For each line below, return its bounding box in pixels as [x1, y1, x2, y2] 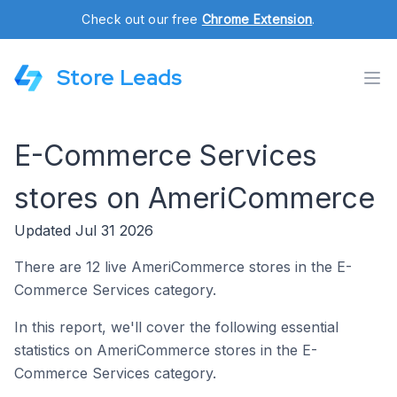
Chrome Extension [201, 12, 313, 27]
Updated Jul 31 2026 [14, 222, 153, 239]
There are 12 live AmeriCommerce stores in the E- [14, 258, 352, 276]
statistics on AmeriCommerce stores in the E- [14, 341, 317, 359]
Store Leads [57, 64, 182, 91]
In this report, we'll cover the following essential [14, 318, 339, 336]
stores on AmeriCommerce [14, 181, 375, 215]
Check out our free [82, 12, 202, 27]
